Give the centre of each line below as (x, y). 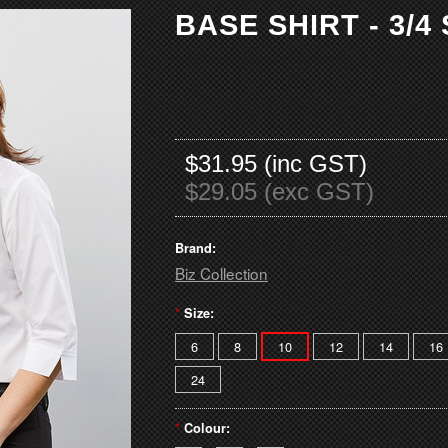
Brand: (195, 248)
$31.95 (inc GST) (276, 163)
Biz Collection (221, 273)
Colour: (207, 428)
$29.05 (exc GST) (279, 191)
